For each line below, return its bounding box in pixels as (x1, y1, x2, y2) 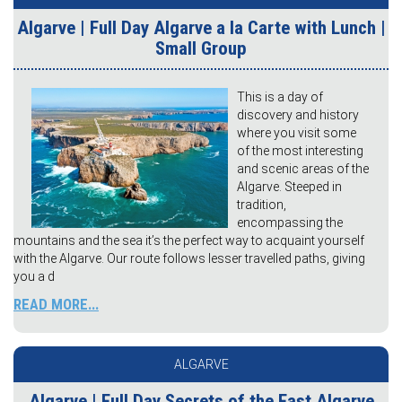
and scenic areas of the (237, 162, 369, 177)
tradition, (237, 197, 286, 213)
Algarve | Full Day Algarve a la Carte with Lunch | (16, 17, 386, 39)
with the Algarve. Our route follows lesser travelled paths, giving (13, 251, 365, 267)
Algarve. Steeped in (237, 179, 342, 195)
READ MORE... (13, 295, 99, 314)
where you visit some (237, 126, 356, 141)
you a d (13, 269, 55, 284)
